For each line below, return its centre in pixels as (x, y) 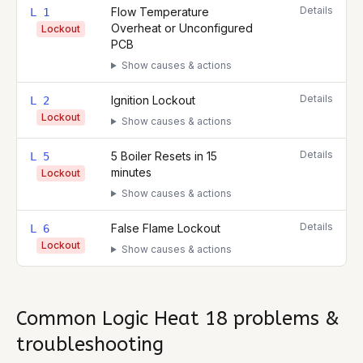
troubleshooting (90, 344)
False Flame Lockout (166, 228)
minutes (131, 172)
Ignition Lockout (153, 100)
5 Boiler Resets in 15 (164, 156)
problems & (284, 318)
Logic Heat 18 (165, 318)
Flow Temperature (160, 12)
